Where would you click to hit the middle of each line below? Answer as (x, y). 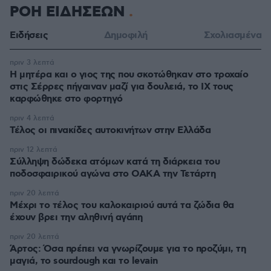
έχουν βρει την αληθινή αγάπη (76, 217)
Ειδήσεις (29, 35)
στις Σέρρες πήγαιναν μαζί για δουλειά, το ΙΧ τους (122, 87)
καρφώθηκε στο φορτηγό (66, 99)
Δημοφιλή (126, 35)
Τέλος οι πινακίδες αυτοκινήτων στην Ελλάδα (110, 130)
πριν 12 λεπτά (34, 150)
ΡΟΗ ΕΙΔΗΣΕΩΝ (69, 12)
